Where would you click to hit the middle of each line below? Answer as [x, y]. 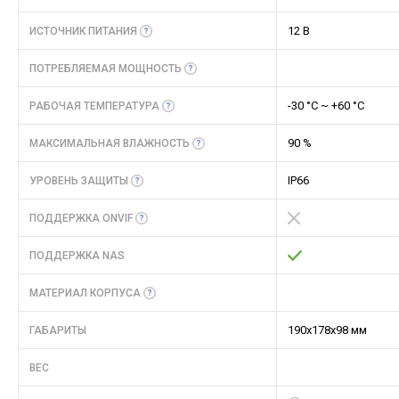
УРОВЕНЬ [55, 181]
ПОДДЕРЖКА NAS [77, 256]
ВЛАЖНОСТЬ [156, 143]
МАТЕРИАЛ [60, 293]
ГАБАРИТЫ [58, 330]
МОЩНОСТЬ [150, 69]
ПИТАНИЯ [113, 31]
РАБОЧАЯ [57, 106]
